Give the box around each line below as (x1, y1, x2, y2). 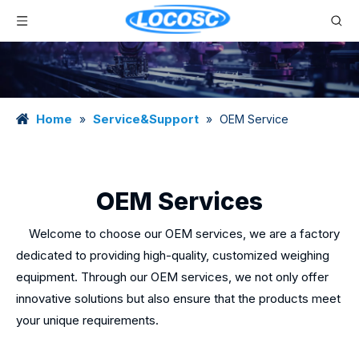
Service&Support (93, 111, 199, 127)
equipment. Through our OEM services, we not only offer (16, 269, 329, 284)
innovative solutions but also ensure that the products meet (16, 291, 341, 306)
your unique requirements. (16, 313, 159, 328)
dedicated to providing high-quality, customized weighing (16, 248, 329, 263)
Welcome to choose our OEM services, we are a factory (16, 226, 340, 241)
